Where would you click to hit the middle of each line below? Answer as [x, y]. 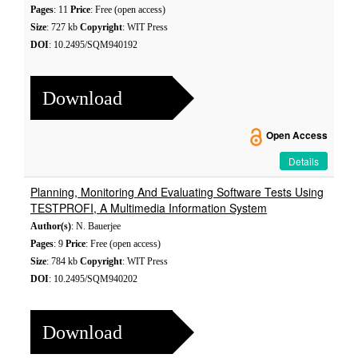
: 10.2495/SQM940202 [93, 279]
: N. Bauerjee [96, 226]
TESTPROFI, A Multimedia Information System [149, 208]
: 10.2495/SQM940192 [93, 45]
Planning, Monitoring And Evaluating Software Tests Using [177, 192]
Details [304, 161]
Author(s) [51, 226]
